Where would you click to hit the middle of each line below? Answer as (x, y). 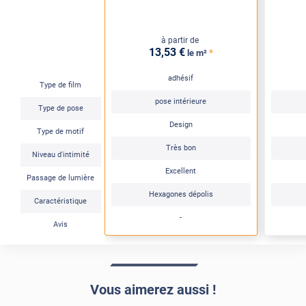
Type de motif (61, 132)
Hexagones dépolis (181, 195)
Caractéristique (61, 201)
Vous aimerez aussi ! (153, 290)
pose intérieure (181, 102)
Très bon (181, 148)
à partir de (180, 40)
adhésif (181, 79)
